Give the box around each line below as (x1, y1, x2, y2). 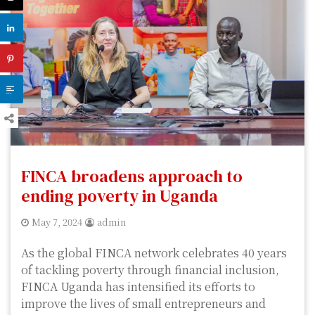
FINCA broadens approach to (21, 164, 243, 188)
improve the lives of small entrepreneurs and (21, 295, 266, 311)
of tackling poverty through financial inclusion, (21, 261, 279, 278)
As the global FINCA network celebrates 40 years (21, 244, 287, 261)
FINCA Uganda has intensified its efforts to (21, 278, 255, 295)
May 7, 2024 (32, 214, 82, 229)
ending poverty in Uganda (21, 184, 218, 207)
